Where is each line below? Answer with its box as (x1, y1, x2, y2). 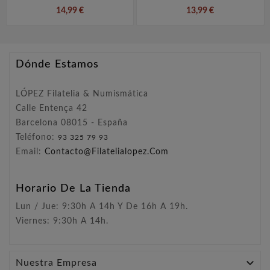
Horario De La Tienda (16, 183, 131, 194)
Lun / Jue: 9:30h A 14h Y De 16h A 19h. (16, 202, 188, 211)
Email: (16, 147, 45, 156)
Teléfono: (16, 133, 58, 142)
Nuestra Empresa (16, 257, 97, 268)
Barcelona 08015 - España (16, 118, 128, 127)
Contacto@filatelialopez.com (45, 147, 169, 156)
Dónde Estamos (16, 58, 99, 70)
